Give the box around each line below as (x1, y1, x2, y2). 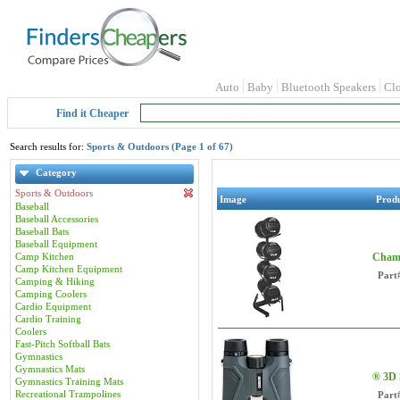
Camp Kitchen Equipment (15, 263, 122, 274)
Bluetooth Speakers (281, 80, 376, 94)
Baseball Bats (15, 226, 69, 237)
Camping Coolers (15, 288, 87, 299)
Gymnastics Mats (15, 363, 85, 374)
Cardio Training (15, 313, 81, 324)
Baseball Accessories (15, 213, 98, 224)
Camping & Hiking (15, 276, 95, 287)
